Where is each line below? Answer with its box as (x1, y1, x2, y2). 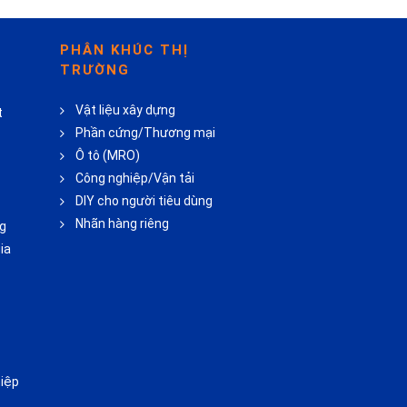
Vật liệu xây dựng (74, 103, 175, 118)
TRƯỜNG (59, 62, 130, 79)
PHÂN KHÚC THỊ (59, 42, 189, 59)
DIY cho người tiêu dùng (74, 194, 213, 209)
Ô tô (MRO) (74, 148, 140, 164)
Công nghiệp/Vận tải (74, 171, 194, 186)
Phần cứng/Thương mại (74, 125, 215, 141)
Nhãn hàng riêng (74, 216, 169, 232)
